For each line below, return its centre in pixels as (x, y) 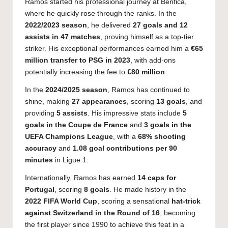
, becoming (178, 213)
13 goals (171, 101)
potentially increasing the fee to (76, 72)
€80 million (146, 72)
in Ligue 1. (71, 160)
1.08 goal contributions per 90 (125, 148)
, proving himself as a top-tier (147, 37)
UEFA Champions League (69, 136)
